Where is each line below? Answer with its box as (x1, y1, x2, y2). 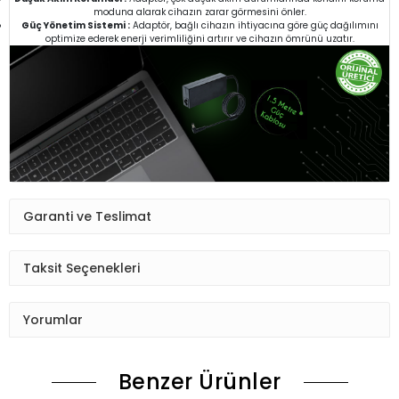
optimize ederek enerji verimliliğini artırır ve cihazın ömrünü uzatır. (45, 31, 354, 45)
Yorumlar (23, 310, 83, 329)
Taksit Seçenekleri (23, 258, 140, 277)
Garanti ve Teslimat (23, 207, 151, 225)
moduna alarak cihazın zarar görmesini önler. (93, 4, 306, 19)
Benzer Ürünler (118, 367, 281, 397)
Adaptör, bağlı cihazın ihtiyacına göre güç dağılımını (129, 18, 379, 32)
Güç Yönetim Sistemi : (20, 18, 130, 32)
